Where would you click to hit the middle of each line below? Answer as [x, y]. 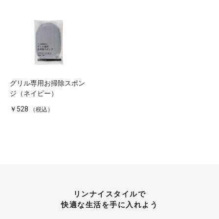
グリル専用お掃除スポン [47, 83]
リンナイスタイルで [109, 194]
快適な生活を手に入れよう [109, 205]
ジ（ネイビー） [34, 94]
